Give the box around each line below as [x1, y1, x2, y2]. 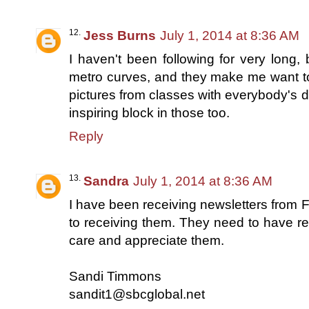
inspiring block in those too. [69, 105, 230, 120]
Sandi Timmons [69, 268, 161, 283]
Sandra [83, 173, 129, 188]
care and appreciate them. [69, 232, 224, 248]
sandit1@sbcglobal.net [69, 286, 205, 301]
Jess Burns [83, 28, 156, 43]
